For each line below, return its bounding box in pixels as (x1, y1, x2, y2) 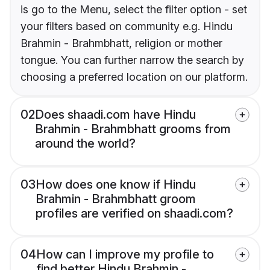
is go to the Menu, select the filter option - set (20, 3, 247, 16)
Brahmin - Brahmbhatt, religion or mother (20, 37, 222, 50)
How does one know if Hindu (36, 177, 196, 192)
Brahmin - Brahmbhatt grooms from (35, 122, 231, 137)
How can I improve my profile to (36, 247, 214, 262)
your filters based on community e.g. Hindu (20, 20, 233, 33)
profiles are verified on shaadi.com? (36, 206, 233, 221)
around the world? (35, 136, 136, 151)
